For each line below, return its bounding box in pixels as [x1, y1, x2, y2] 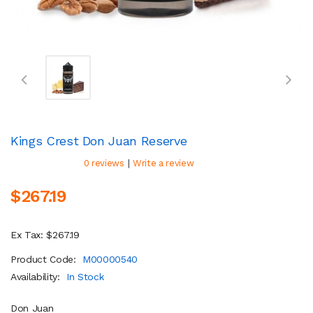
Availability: [10, 271, 64, 282]
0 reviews [83, 158, 124, 168]
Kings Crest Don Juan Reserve [10, 133, 187, 148]
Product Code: [10, 254, 80, 265]
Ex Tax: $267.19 [10, 229, 80, 240]
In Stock [66, 271, 104, 282]
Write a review [133, 158, 194, 168]
